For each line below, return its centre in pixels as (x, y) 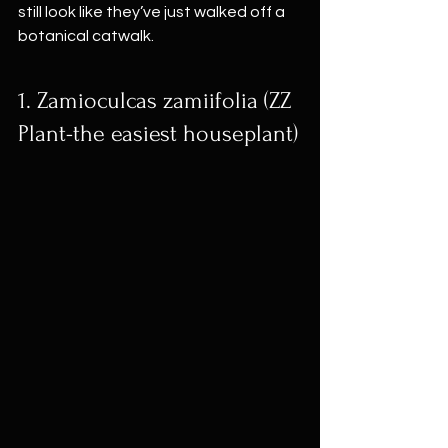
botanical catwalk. (86, 36)
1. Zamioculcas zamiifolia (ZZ (157, 100)
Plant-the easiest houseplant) (158, 133)
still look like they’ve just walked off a (153, 12)
